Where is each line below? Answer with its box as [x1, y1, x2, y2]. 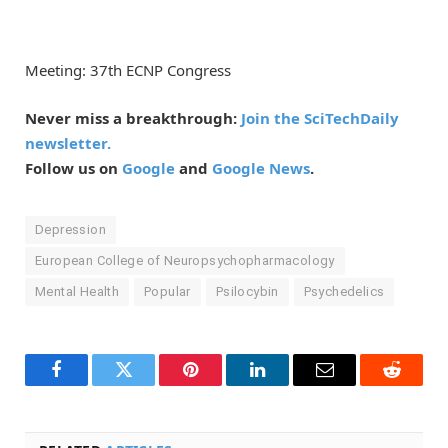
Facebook [55, 375, 125, 394]
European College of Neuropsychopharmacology [35, 253, 335, 269]
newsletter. [25, 133, 111, 154]
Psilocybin [215, 284, 279, 300]
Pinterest [189, 375, 252, 394]
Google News [212, 158, 310, 179]
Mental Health [35, 284, 120, 300]
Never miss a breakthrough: [25, 108, 241, 129]
